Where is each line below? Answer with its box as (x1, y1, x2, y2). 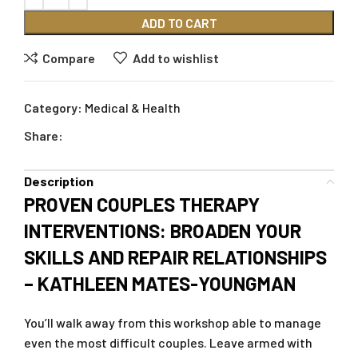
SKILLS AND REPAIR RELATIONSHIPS (24, 245, 327, 269)
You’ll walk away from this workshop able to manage (24, 315, 321, 331)
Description (24, 173, 93, 189)
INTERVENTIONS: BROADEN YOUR (24, 219, 301, 243)
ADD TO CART (141, 15, 217, 31)
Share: (24, 128, 63, 144)
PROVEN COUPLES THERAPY (24, 193, 260, 217)
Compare (42, 50, 96, 66)
